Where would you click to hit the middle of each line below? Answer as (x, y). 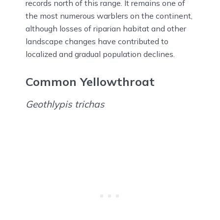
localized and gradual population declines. (100, 54)
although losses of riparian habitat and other (106, 29)
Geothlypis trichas (65, 104)
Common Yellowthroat (90, 81)
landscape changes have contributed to (97, 41)
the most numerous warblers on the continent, (109, 16)
